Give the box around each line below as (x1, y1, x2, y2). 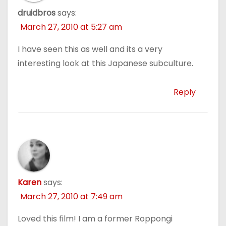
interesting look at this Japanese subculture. (18, 58, 193, 70)
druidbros (18, 7, 55, 19)
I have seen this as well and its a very (18, 43, 162, 55)
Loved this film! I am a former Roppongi (18, 213, 173, 225)
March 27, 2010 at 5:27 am (20, 21, 122, 33)
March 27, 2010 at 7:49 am (20, 191, 123, 203)
